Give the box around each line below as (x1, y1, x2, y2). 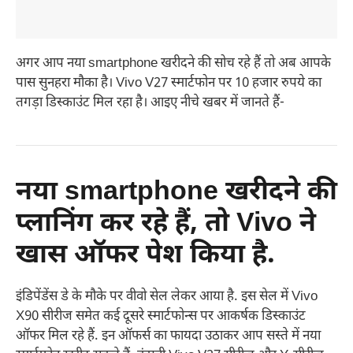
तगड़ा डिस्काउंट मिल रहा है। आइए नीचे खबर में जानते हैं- (16, 95, 284, 113)
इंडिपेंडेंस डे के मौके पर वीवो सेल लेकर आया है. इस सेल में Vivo (16, 288, 318, 307)
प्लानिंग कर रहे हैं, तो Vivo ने (16, 207, 316, 243)
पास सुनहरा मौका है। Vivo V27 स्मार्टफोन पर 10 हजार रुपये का (16, 75, 321, 93)
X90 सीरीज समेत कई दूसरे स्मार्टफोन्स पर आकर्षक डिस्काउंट (16, 308, 306, 326)
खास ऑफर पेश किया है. (16, 239, 275, 274)
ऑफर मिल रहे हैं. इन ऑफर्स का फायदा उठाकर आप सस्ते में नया (16, 328, 321, 346)
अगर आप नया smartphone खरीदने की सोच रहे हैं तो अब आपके (16, 55, 331, 73)
